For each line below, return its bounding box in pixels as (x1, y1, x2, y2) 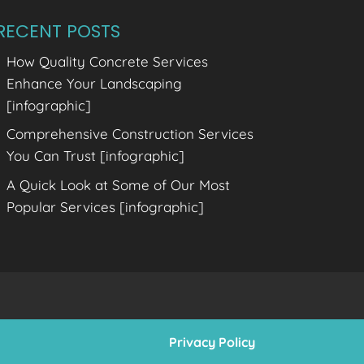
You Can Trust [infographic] (6, 147, 185, 164)
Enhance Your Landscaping (6, 74, 183, 92)
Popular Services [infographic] (6, 197, 205, 215)
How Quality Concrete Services (6, 52, 209, 70)
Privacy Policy (168, 334, 255, 351)
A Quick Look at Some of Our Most (6, 175, 231, 193)
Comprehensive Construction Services (6, 125, 254, 142)
